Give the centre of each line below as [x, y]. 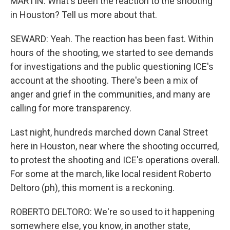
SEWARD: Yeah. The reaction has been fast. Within [112, 39]
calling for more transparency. [71, 108]
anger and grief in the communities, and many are [110, 94]
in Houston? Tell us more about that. [84, 15]
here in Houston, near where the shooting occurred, [114, 146]
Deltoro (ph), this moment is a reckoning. [92, 188]
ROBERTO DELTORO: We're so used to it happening [112, 212]
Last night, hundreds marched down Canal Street [109, 132]
